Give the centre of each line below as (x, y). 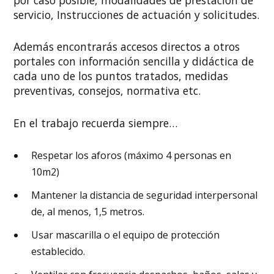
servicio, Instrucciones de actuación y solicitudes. (137, 15)
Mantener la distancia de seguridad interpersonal (144, 195)
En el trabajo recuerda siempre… (96, 123)
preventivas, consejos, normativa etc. (107, 91)
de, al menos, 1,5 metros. (87, 211)
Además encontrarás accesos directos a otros (127, 47)
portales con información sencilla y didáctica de (134, 61)
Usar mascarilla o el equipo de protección (125, 235)
